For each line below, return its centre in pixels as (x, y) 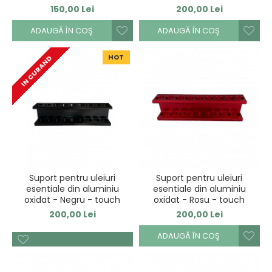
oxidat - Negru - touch (73, 199)
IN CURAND (36, 71)
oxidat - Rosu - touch (199, 199)
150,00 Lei (73, 9)
